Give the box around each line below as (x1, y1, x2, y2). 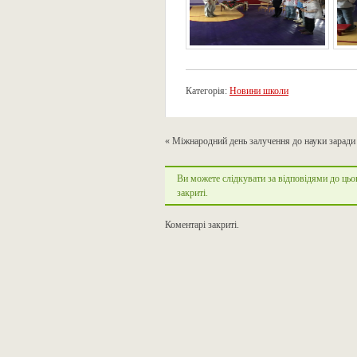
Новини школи (229, 85, 288, 96)
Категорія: (186, 85, 229, 96)
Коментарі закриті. (165, 219, 239, 230)
